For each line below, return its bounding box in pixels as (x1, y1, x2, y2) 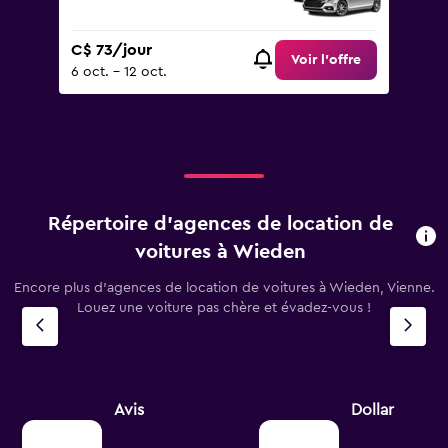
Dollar (351, 402, 394, 418)
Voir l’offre (291, 53, 361, 68)
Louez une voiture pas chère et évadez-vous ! (77, 301, 371, 315)
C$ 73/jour (71, 42, 152, 59)
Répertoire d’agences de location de (48, 214, 394, 234)
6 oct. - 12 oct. (71, 65, 167, 80)
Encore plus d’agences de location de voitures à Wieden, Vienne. (13, 281, 435, 295)
